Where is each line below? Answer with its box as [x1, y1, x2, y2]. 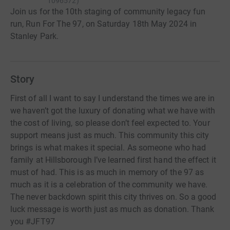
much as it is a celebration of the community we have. [10, 180, 208, 189]
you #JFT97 [10, 217, 55, 226]
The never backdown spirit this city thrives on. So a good [10, 192, 217, 202]
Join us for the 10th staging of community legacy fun [10, 7, 206, 16]
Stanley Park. [10, 31, 59, 41]
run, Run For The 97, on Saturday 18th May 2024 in [10, 19, 197, 29]
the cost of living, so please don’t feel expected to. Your [10, 118, 210, 128]
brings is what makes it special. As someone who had [10, 143, 206, 152]
